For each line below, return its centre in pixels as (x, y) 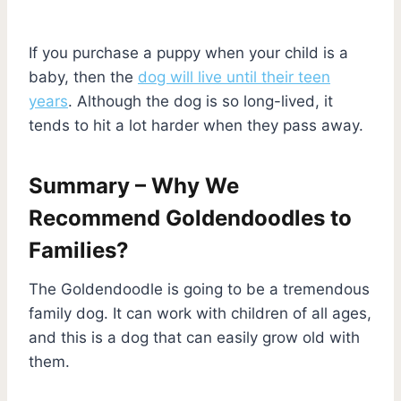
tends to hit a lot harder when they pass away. (196, 125)
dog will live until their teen (234, 77)
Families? (79, 250)
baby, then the (83, 77)
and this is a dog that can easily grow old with (194, 337)
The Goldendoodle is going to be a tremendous (199, 289)
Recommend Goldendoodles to (190, 218)
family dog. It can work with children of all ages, (200, 313)
